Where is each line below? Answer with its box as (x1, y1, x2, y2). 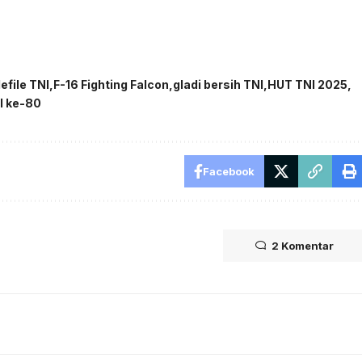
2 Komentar (271, 238, 334, 252)
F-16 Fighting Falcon (53, 77, 170, 91)
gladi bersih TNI (173, 77, 264, 91)
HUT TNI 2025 (267, 77, 348, 91)
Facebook (202, 164, 255, 178)
